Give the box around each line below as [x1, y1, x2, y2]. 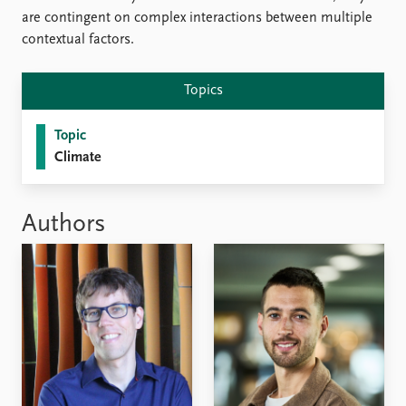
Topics [183, 83, 223, 98]
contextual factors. [22, 33, 134, 47]
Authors [22, 212, 106, 237]
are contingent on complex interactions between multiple [22, 11, 372, 25]
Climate [54, 150, 101, 165]
